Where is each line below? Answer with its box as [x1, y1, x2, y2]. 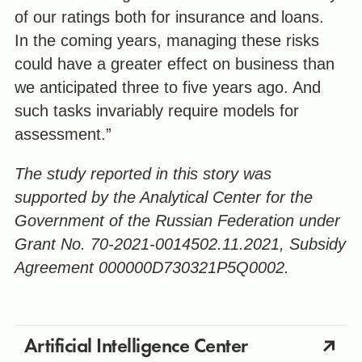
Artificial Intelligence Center [23, 332, 248, 358]
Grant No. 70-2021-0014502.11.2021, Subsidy [14, 235, 346, 254]
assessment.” [14, 125, 112, 144]
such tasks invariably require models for [14, 102, 299, 120]
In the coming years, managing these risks [14, 32, 319, 50]
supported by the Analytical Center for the [14, 188, 313, 207]
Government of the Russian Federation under [14, 212, 340, 230]
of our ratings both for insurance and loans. [14, 8, 324, 27]
